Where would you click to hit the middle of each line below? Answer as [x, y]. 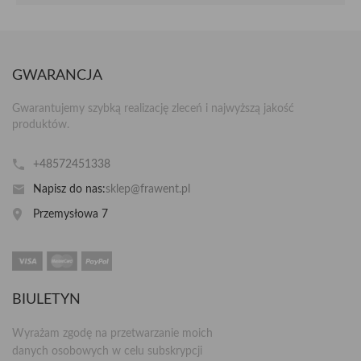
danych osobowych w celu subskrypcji [107, 351]
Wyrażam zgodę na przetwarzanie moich [112, 334]
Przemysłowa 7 [71, 214]
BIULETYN [46, 300]
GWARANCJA [57, 75]
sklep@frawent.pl [148, 189]
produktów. [41, 124]
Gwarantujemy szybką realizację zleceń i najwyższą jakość [153, 108]
